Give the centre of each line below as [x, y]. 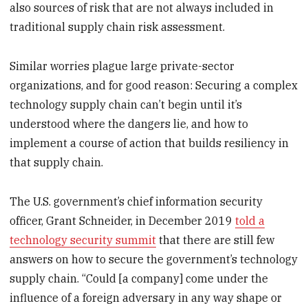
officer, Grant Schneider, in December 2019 [123, 220]
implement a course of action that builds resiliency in [150, 143]
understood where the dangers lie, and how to [129, 124]
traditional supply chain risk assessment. [118, 27]
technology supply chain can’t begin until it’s [126, 105]
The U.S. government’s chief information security [136, 201]
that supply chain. [57, 163]
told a [250, 220]
